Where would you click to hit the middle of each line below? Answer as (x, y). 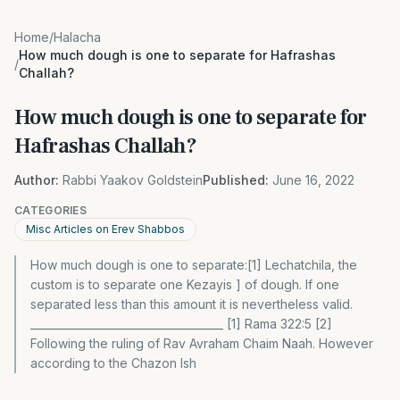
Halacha (77, 37)
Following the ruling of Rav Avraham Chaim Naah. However (202, 343)
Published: (236, 180)
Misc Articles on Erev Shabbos (105, 229)
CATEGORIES (50, 210)
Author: (37, 180)
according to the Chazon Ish (113, 363)
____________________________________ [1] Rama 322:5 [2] (181, 324)
